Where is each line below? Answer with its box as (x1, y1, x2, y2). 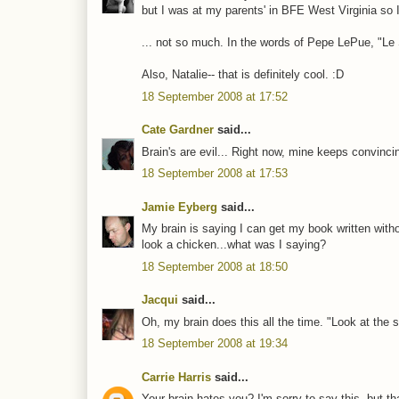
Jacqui (142, 293, 178, 307)
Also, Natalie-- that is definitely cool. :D (142, 68, 344, 82)
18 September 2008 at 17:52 (142, 89, 288, 103)
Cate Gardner (142, 123, 214, 137)
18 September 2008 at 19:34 (142, 337, 288, 351)
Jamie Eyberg (142, 199, 217, 214)
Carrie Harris (142, 370, 211, 384)
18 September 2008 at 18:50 (142, 259, 288, 273)
